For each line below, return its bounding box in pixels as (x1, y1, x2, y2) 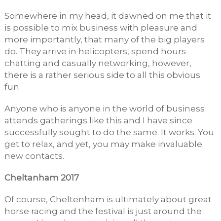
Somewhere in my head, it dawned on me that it (4, 11, 211, 21)
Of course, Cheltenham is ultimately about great (4, 194, 212, 205)
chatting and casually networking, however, (4, 58, 191, 69)
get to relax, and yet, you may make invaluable (4, 139, 202, 149)
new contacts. (4, 151, 64, 161)
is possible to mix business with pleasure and (4, 23, 197, 33)
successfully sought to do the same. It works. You (4, 127, 214, 138)
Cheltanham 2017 (4, 173, 79, 183)
